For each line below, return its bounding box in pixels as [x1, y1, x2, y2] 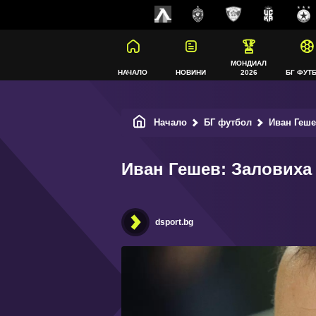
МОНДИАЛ [231, 59, 267, 67]
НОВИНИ [175, 68, 206, 76]
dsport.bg [155, 217, 193, 227]
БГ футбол [204, 117, 252, 128]
